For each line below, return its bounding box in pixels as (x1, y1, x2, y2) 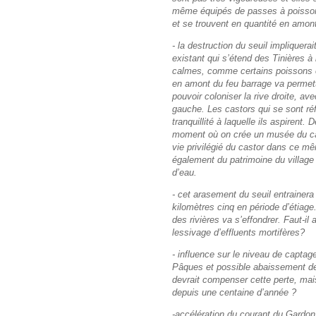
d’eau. (172, 166, 197, 178)
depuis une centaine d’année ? (172, 287, 296, 298)
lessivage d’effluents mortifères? (172, 227, 305, 238)
